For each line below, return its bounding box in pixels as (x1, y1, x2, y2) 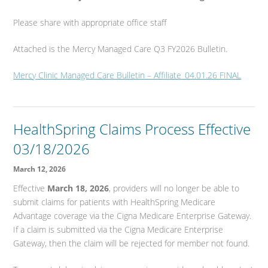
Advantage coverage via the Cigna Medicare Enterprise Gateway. (13, 210, 252, 222)
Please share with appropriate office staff (13, 17, 167, 29)
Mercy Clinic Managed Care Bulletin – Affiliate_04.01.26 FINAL (13, 69, 242, 81)
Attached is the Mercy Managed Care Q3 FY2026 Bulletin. (13, 43, 228, 55)
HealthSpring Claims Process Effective (13, 119, 251, 139)
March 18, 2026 (47, 182, 109, 194)
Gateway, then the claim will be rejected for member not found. (13, 237, 250, 249)
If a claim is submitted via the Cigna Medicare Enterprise (13, 224, 224, 236)
